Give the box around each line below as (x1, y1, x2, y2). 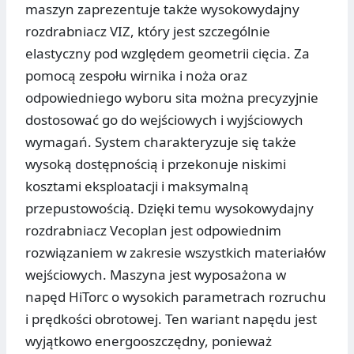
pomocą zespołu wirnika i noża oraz (25, 66, 247, 85)
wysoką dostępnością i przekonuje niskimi (25, 155, 286, 174)
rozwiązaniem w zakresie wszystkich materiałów (25, 243, 326, 262)
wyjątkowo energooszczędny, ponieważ (25, 332, 272, 351)
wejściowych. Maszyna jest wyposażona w (25, 265, 286, 284)
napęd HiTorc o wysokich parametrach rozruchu (25, 288, 326, 307)
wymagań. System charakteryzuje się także (25, 133, 296, 152)
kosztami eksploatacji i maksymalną (25, 177, 249, 196)
